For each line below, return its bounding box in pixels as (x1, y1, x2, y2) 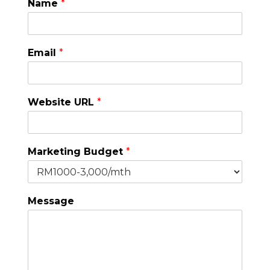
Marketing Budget (27, 146, 126, 157)
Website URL (27, 96, 97, 108)
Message (27, 195, 74, 207)
